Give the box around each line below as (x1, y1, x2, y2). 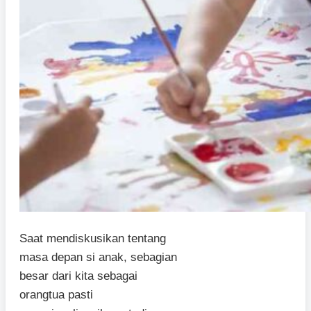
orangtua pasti (19, 288, 93, 302)
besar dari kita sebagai (19, 269, 137, 283)
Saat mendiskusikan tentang (19, 232, 166, 246)
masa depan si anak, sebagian (19, 251, 177, 264)
